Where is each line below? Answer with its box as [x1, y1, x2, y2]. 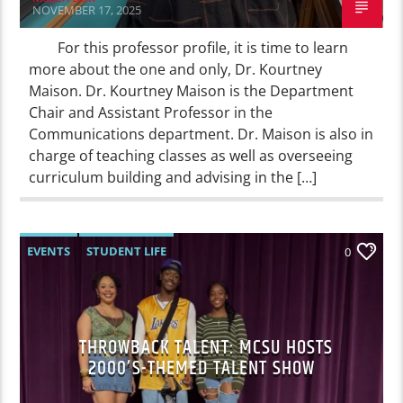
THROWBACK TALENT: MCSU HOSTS [78, 331, 334, 363]
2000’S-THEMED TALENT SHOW [88, 352, 315, 384]
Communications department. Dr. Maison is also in [29, 123, 374, 144]
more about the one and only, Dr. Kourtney [29, 58, 323, 79]
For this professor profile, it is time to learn [29, 37, 349, 58]
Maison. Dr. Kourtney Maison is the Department [29, 80, 354, 101]
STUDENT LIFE [86, 242, 167, 259]
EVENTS [27, 242, 71, 259]
